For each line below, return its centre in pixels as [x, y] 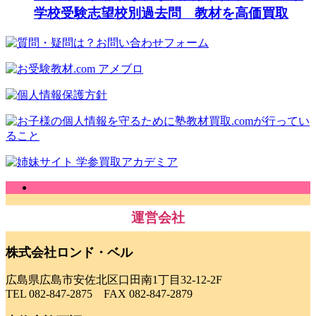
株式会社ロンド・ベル [69, 252]
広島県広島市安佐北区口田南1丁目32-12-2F [114, 280]
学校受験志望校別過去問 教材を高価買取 [161, 13]
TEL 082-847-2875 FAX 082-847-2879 [99, 294]
